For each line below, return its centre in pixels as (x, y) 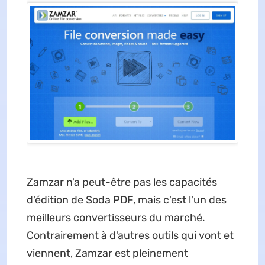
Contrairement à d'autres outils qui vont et (130, 235)
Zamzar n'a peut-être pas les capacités (122, 182)
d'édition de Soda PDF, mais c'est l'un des (126, 200)
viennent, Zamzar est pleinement (107, 253)
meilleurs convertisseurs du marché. (116, 218)
